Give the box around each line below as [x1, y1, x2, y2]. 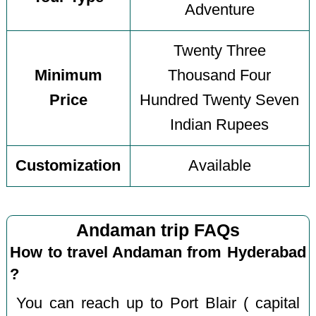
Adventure [184, 1, 255, 19]
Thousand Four [168, 67, 272, 85]
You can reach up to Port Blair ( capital [16, 294, 300, 312]
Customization [16, 157, 121, 175]
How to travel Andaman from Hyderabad [10, 243, 306, 261]
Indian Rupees [170, 116, 269, 134]
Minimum [34, 67, 102, 85]
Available [188, 157, 251, 175]
